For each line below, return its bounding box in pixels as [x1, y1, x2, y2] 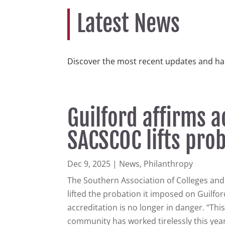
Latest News [77, 9, 180, 38]
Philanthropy [144, 158, 193, 170]
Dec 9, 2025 [67, 158, 111, 170]
